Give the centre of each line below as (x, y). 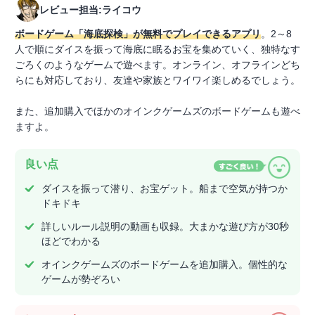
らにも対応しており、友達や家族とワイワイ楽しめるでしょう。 (157, 81)
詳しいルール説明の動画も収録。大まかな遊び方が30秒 (165, 227)
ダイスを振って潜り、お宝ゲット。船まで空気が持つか (165, 189)
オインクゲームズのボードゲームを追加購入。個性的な (165, 265)
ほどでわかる (71, 242)
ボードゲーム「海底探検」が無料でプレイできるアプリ (138, 34)
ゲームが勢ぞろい (81, 279)
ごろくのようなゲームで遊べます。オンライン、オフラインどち (157, 65)
